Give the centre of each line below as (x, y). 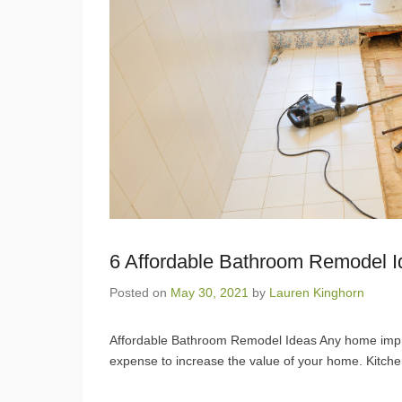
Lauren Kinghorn (317, 292)
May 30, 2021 (210, 292)
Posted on (140, 292)
